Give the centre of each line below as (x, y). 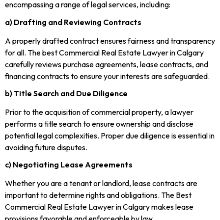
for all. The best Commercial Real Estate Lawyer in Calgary (104, 52)
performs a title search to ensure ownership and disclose (99, 124)
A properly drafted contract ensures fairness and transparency (110, 41)
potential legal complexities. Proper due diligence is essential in (110, 135)
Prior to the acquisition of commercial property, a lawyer (99, 112)
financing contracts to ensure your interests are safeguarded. (107, 76)
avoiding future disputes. (46, 147)
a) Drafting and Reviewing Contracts (73, 22)
